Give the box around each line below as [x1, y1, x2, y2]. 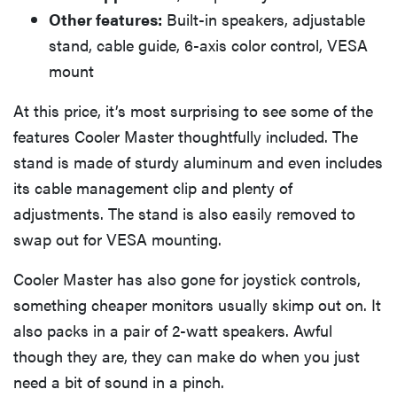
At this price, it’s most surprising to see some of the [13, 99, 373, 122]
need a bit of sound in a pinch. [13, 370, 224, 393]
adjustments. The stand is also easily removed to [13, 202, 355, 225]
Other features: [49, 8, 162, 31]
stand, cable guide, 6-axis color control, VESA [49, 34, 368, 57]
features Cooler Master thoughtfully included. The [13, 125, 358, 148]
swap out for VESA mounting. [13, 228, 222, 251]
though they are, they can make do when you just [13, 345, 360, 368]
